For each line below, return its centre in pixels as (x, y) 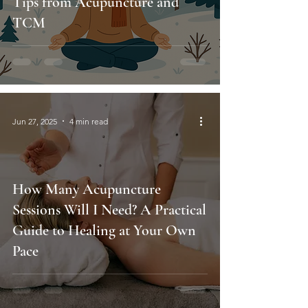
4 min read (89, 121)
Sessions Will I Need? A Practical (109, 210)
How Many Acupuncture (87, 189)
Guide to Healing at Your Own (104, 231)
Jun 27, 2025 (35, 121)
